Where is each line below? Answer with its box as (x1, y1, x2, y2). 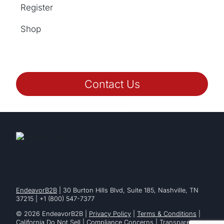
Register (20, 2, 53, 12)
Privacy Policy (89, 210, 131, 218)
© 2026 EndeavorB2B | (16, 210, 89, 218)
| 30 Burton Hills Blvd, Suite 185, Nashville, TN (57, 186, 198, 194)
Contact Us (84, 77, 140, 90)
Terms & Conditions (137, 210, 196, 218)
